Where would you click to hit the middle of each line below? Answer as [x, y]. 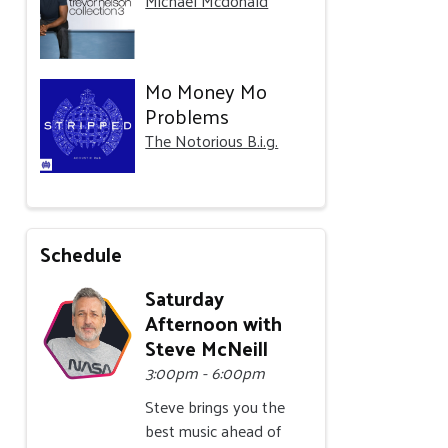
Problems [187, 115]
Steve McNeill [207, 348]
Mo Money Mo [206, 90]
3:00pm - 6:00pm [205, 373]
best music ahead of [213, 431]
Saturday [185, 298]
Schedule [81, 254]
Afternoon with [214, 323]
